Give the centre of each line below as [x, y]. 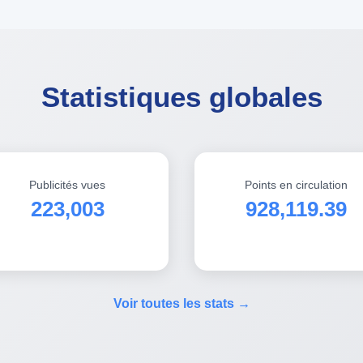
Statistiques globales [181, 96]
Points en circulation [296, 184]
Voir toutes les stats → [181, 303]
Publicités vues [67, 184]
